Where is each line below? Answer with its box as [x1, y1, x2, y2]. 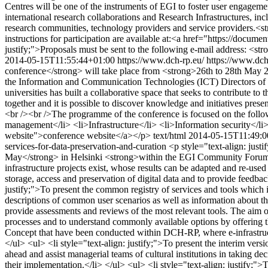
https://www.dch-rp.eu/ [117, 55, 204, 65]
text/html [153, 130, 186, 141]
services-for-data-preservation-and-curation [5, 141, 169, 151]
